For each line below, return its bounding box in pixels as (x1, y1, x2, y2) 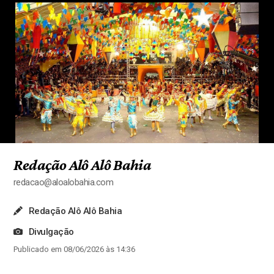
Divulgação (29, 226, 74, 237)
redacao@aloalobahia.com (13, 177, 114, 188)
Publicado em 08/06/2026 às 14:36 (13, 245, 135, 254)
